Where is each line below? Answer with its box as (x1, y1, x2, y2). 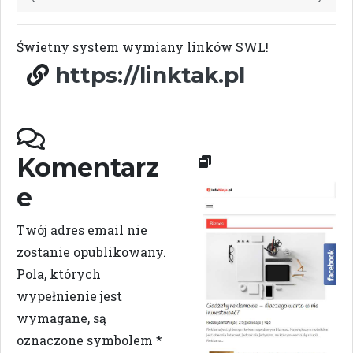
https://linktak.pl (55, 61, 245, 88)
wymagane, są (17, 310, 106, 326)
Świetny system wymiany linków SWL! (17, 39, 269, 55)
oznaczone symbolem (17, 332, 156, 348)
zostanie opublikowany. (17, 243, 166, 260)
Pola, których (17, 266, 101, 282)
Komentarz (17, 152, 159, 183)
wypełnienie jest (17, 288, 122, 304)
